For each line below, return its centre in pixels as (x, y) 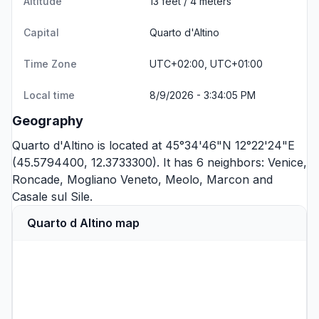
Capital (41, 32)
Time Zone (50, 64)
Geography (48, 121)
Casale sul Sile (51, 197)
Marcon (228, 179)
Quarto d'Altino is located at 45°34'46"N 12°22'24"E (153, 145)
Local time (49, 95)
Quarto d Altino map (83, 223)
